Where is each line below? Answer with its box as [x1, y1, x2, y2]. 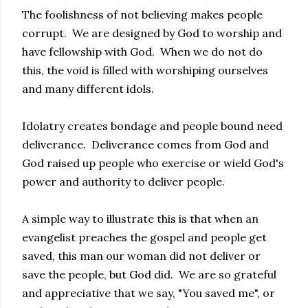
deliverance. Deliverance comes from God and [22, 137, 269, 151]
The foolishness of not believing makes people [22, 8, 263, 21]
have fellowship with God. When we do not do [22, 45, 263, 58]
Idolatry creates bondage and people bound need [22, 119, 283, 133]
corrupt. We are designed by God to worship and [22, 26, 282, 40]
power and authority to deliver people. [22, 175, 225, 188]
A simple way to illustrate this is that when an [22, 212, 258, 225]
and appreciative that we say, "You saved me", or [22, 286, 275, 300]
